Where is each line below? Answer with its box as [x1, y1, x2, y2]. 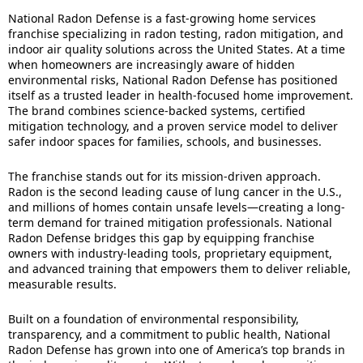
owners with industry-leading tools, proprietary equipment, [8, 246, 332, 261]
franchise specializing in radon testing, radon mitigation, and [8, 26, 344, 41]
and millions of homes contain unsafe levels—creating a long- [8, 199, 345, 215]
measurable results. [8, 276, 117, 292]
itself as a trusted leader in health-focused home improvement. [8, 88, 353, 103]
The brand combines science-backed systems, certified [8, 103, 305, 118]
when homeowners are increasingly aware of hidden [8, 57, 295, 72]
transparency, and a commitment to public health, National [8, 327, 331, 342]
